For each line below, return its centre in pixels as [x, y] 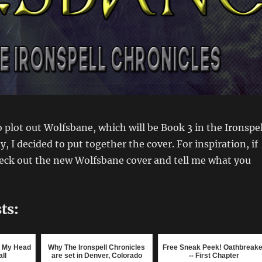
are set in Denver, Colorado [96, 255]
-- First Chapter [214, 255]
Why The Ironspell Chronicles [97, 247]
